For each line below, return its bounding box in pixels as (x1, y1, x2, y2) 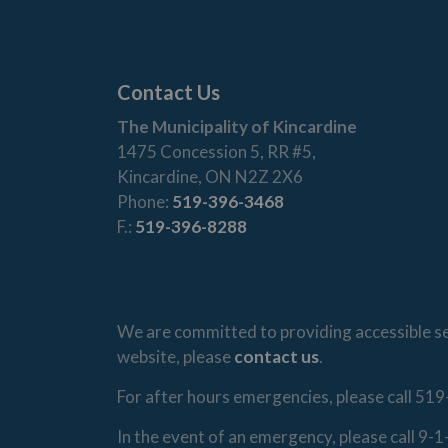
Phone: (117, 191, 172, 212)
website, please (117, 346, 234, 367)
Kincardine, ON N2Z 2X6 (117, 166, 303, 187)
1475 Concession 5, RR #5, (117, 141, 316, 162)
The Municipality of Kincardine (117, 116, 357, 137)
